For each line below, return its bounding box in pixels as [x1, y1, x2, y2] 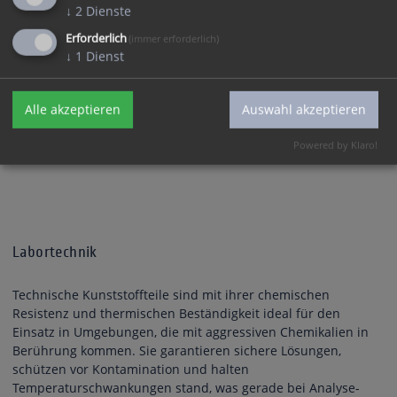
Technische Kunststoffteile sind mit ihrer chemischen [12, 286, 330, 304]
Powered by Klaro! [293, 138, 378, 152]
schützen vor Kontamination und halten [12, 361, 249, 378]
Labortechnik [12, 244, 97, 261]
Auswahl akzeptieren [242, 100, 366, 118]
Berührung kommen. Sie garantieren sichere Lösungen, [12, 342, 341, 360]
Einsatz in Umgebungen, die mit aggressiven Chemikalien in [12, 323, 369, 341]
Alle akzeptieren [25, 100, 121, 118]
